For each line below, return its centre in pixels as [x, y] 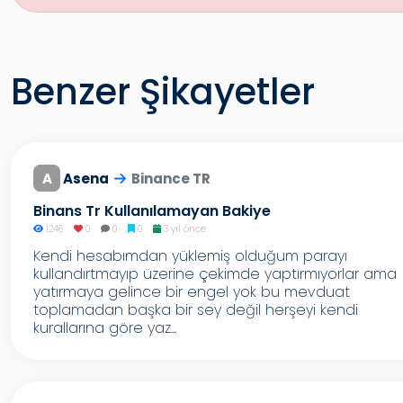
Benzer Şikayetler [163, 92]
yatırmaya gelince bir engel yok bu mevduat [192, 292]
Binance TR [171, 179]
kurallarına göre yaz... [105, 328]
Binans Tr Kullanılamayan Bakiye [152, 211]
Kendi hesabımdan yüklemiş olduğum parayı [190, 256]
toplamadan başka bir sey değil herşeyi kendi [196, 310]
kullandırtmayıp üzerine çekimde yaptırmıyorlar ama [215, 274]
